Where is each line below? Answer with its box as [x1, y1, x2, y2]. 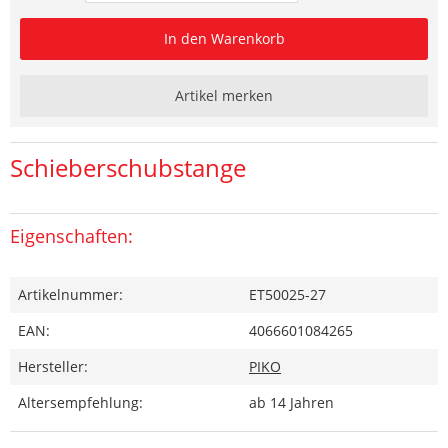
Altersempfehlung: [18, 393, 143, 412]
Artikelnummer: [18, 285, 123, 304]
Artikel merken [175, 86, 273, 105]
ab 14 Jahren [249, 393, 334, 412]
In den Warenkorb [163, 29, 285, 48]
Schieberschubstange [10, 151, 246, 184]
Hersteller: [18, 357, 88, 376]
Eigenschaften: [10, 224, 133, 248]
